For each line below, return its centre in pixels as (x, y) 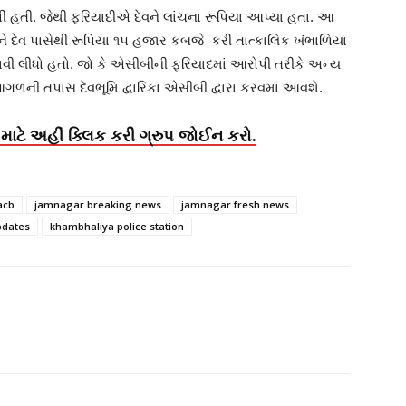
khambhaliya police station (117, 226)
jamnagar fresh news (235, 204)
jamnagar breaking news (98, 204)
